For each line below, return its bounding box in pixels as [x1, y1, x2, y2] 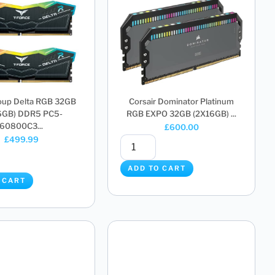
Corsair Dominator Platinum [129, 96, 234, 107]
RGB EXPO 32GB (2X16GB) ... [126, 109, 236, 119]
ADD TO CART [128, 163, 186, 172]
